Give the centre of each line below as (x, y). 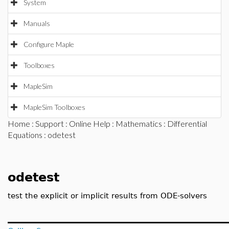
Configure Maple (49, 44)
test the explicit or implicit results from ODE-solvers (107, 196)
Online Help (90, 123)
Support (50, 123)
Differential (187, 123)
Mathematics (139, 123)
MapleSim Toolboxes (54, 107)
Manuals (37, 23)
